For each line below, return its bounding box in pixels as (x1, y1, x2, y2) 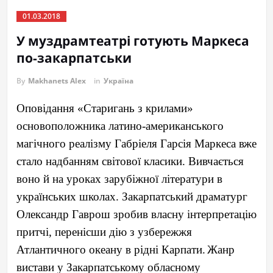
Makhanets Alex (27, 76, 86, 87)
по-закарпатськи (16, 49, 132, 67)
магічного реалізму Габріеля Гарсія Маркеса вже (16, 137, 257, 151)
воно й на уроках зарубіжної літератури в (16, 172, 222, 186)
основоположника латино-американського (16, 119, 224, 133)
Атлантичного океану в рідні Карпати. (16, 243, 205, 257)
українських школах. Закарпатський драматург (16, 190, 247, 204)
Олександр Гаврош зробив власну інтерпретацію (16, 208, 257, 221)
